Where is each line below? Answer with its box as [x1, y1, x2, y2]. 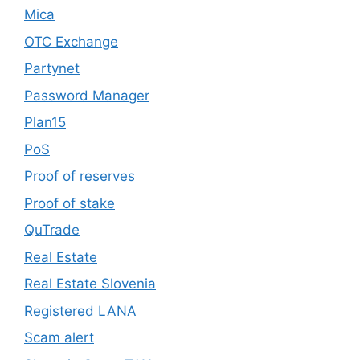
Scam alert [24, 329, 94, 346]
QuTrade [24, 222, 80, 239]
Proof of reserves [24, 168, 135, 185]
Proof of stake [24, 194, 115, 211]
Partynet [24, 60, 80, 77]
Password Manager [24, 87, 149, 104]
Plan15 [24, 114, 66, 131]
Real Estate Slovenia [24, 276, 156, 292]
